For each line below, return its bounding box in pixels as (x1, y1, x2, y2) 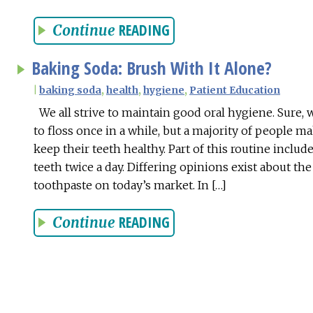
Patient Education (189, 83, 280, 96)
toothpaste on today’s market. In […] (34, 177, 226, 192)
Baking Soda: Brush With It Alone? (31, 55, 272, 80)
